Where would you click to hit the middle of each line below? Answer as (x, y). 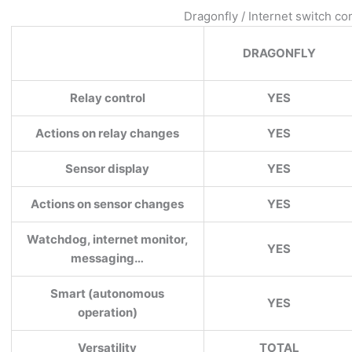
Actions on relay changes (107, 133)
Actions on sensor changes (107, 203)
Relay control (107, 97)
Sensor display (107, 168)
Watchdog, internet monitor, (107, 239)
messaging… (107, 258)
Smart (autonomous (107, 293)
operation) (107, 312)
